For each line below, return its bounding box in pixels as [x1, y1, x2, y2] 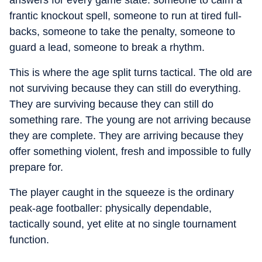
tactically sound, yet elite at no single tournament [9, 218, 236, 230]
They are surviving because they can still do [9, 98, 213, 110]
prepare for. [9, 161, 63, 173]
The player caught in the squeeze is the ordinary [9, 187, 234, 198]
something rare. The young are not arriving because [9, 114, 251, 126]
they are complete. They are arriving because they [9, 130, 243, 142]
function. [9, 234, 49, 246]
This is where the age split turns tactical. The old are [9, 67, 252, 78]
